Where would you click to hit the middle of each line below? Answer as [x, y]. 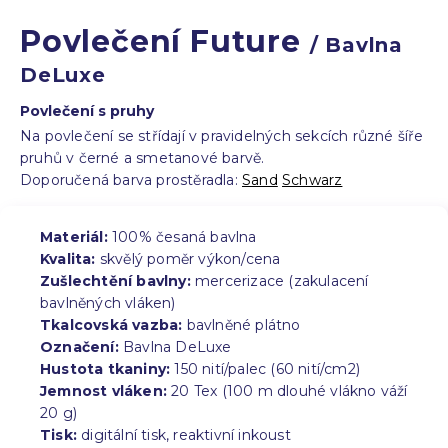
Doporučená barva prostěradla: [131, 179]
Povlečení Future [165, 41]
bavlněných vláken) [108, 302]
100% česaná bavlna [182, 236]
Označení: [79, 346]
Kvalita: [68, 258]
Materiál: [74, 236]
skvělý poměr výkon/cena [188, 258]
